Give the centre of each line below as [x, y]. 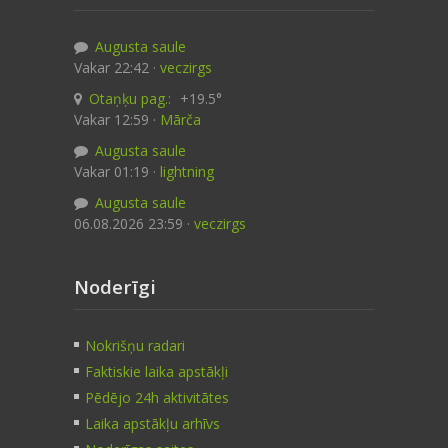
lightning [187, 171]
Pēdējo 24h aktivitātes [157, 397]
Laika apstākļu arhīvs [152, 423]
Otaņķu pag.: [130, 98]
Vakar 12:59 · [117, 119]
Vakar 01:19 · [117, 171]
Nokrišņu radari [135, 345]
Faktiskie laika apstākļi [156, 371]
